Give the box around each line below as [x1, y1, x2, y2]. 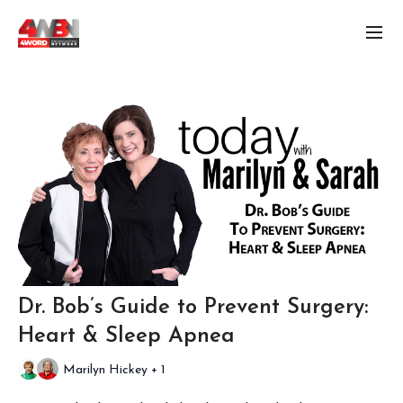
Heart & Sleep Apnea [18, 325, 235, 347]
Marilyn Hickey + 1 [63, 363, 166, 378]
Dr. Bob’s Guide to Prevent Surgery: [18, 296, 368, 318]
